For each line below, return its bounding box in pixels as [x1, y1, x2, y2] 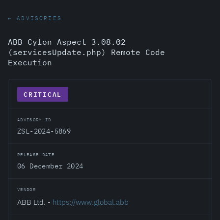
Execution [8, 57, 52, 67]
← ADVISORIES [8, 15, 62, 22]
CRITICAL [24, 89, 62, 100]
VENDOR [17, 187, 36, 192]
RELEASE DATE [17, 152, 55, 157]
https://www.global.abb [53, 197, 129, 207]
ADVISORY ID [17, 117, 52, 122]
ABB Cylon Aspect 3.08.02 [8, 37, 126, 47]
